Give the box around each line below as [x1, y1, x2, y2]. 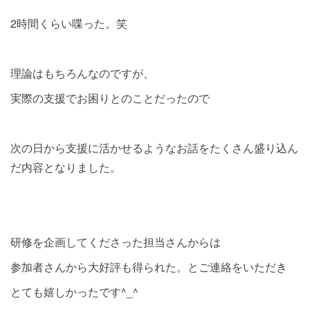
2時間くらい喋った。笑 [10, 15, 127, 31]
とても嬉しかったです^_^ [10, 284, 138, 300]
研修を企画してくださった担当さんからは [10, 234, 221, 250]
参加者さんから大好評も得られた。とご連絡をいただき [10, 259, 287, 275]
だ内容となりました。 [10, 159, 121, 175]
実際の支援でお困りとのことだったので [10, 90, 210, 106]
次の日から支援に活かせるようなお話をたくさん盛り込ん [10, 140, 298, 156]
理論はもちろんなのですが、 [10, 65, 154, 81]
